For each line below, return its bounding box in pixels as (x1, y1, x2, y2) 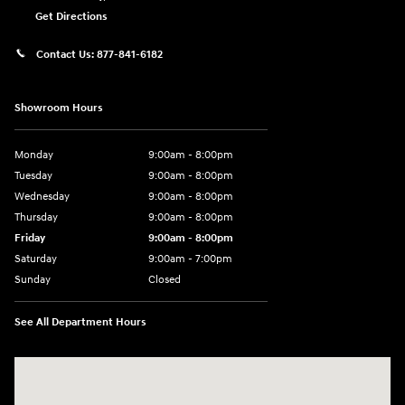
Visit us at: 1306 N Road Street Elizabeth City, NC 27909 (14, 359, 318, 375)
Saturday (14, 252, 57, 267)
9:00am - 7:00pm (148, 252, 232, 267)
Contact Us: (36, 47, 97, 61)
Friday (14, 231, 45, 246)
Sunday (14, 273, 51, 287)
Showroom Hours (14, 101, 103, 116)
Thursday (14, 211, 58, 225)
